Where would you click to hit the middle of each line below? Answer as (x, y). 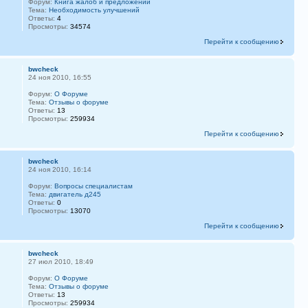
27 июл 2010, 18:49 (60, 261)
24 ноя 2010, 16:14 (59, 169)
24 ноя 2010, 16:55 (59, 77)
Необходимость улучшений (94, 10)
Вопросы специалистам (93, 186)
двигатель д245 (75, 194)
